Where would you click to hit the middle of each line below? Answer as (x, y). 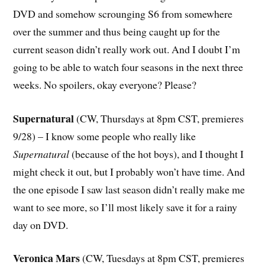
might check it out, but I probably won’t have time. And (129, 171)
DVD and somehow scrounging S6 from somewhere (123, 13)
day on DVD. (41, 224)
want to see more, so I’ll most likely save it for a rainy (125, 207)
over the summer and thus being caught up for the (117, 31)
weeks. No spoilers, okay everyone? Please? (105, 84)
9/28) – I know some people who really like (105, 136)
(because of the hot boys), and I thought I (157, 153)
